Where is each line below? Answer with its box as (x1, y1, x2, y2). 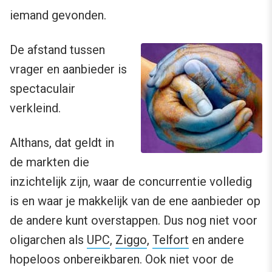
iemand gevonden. (10, 8, 106, 23)
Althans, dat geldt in (10, 135, 114, 151)
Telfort (152, 233, 189, 248)
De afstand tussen (10, 42, 105, 58)
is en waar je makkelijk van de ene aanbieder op (10, 194, 260, 209)
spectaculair (10, 81, 75, 97)
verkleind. (10, 101, 61, 116)
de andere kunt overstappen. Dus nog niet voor (10, 213, 257, 228)
